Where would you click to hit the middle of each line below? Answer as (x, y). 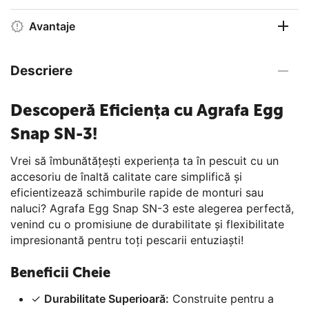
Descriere (41, 71)
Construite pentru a (221, 298)
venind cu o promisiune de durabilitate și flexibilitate (147, 224)
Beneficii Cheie (60, 272)
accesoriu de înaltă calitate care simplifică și (126, 176)
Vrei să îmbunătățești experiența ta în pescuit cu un (144, 160)
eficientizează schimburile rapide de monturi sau (137, 192)
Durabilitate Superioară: (107, 298)
